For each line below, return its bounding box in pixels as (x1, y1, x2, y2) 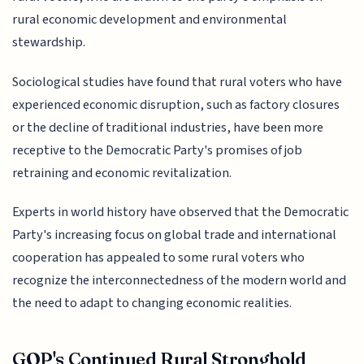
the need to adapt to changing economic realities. (12, 293, 292, 314)
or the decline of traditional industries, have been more (12, 117, 324, 137)
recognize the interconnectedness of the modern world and (12, 271, 347, 291)
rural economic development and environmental (12, 10, 288, 30)
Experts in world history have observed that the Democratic (12, 202, 349, 223)
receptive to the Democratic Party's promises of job (12, 140, 303, 160)
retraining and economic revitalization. (12, 162, 232, 183)
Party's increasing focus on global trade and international (12, 225, 337, 245)
